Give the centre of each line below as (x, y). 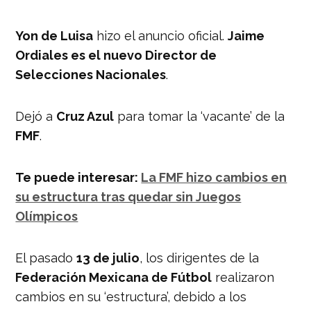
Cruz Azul (85, 116)
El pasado (46, 258)
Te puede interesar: (78, 177)
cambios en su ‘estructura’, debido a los (131, 296)
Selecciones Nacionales (91, 74)
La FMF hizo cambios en (214, 177)
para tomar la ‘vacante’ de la (200, 116)
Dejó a (36, 116)
